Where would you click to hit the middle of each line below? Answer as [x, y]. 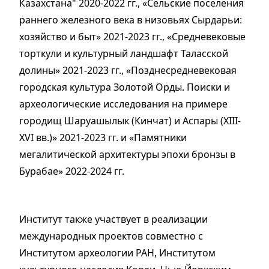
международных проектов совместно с [111, 236]
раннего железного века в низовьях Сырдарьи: [131, 20]
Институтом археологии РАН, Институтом [117, 253]
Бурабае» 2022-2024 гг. [72, 171]
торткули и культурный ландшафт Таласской [124, 54]
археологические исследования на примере [123, 104]
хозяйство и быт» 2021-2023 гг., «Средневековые [132, 37]
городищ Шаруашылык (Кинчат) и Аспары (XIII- [130, 121]
